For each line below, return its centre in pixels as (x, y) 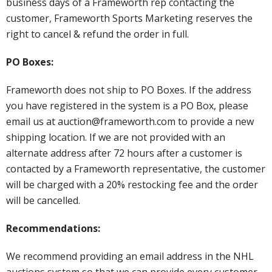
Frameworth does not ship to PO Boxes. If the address (129, 90)
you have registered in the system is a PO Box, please (127, 106)
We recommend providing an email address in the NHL (130, 257)
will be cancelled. (43, 201)
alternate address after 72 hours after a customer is (124, 153)
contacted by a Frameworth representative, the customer (136, 169)
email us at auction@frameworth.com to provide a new (130, 122)
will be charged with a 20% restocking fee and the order (132, 185)
